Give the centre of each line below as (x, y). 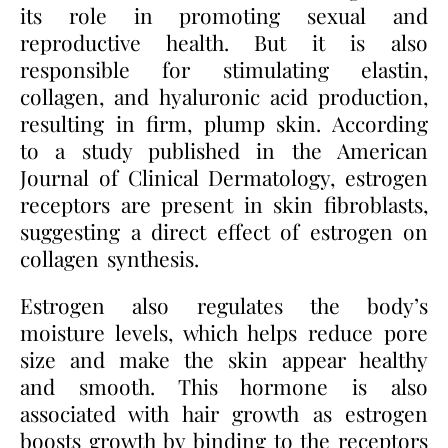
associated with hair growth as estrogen (224, 412)
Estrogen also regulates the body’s (224, 304)
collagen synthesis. (109, 257)
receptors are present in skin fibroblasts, (224, 203)
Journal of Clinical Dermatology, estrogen (224, 176)
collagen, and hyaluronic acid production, (224, 95)
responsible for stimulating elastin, (224, 68)
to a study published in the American (224, 149)
